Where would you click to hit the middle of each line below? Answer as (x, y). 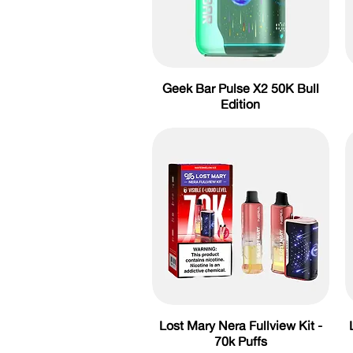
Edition (241, 104)
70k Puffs (240, 341)
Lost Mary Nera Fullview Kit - (240, 325)
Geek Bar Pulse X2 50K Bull (240, 88)
